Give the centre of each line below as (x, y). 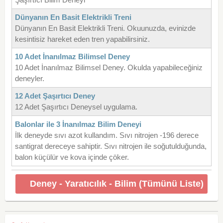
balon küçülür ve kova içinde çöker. (72, 157)
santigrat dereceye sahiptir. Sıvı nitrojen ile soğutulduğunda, (111, 146)
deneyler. (29, 78)
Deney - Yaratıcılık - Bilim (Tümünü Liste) (116, 183)
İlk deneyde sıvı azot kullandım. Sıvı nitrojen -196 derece (107, 135)
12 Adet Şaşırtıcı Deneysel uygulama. (76, 107)
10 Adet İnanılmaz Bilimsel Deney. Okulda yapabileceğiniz (109, 67)
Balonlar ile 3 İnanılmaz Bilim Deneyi (78, 124)
